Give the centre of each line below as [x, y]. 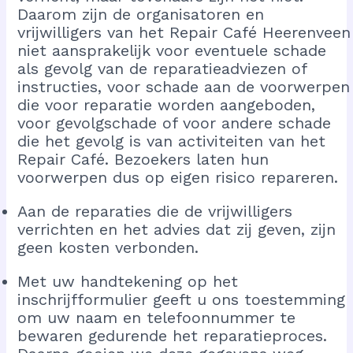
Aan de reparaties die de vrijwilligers [155, 211]
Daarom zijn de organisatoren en [141, 14]
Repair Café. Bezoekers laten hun [143, 159]
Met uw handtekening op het [128, 281]
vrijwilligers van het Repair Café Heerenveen [184, 32]
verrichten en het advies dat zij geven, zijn [177, 229]
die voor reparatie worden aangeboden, [167, 104]
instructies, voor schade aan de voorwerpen [184, 86]
